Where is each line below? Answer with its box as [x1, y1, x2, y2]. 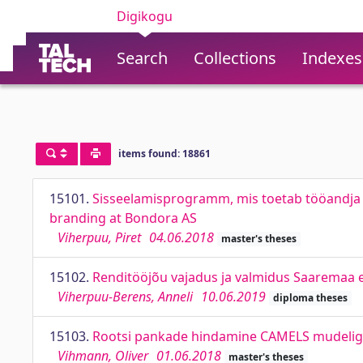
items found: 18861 [117, 147, 211, 161]
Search [117, 47, 168, 69]
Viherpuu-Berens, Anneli [58, 288, 193, 305]
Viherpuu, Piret [58, 228, 141, 246]
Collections [194, 47, 276, 69]
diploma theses [272, 291, 348, 305]
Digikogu [117, 7, 173, 25]
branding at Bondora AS [49, 209, 197, 227]
